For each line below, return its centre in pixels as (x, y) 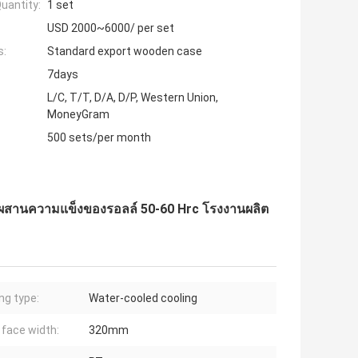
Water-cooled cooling (143, 298)
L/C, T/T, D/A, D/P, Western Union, (133, 98)
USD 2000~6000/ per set (111, 28)
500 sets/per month (99, 138)
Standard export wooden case (125, 52)
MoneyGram (78, 115)
